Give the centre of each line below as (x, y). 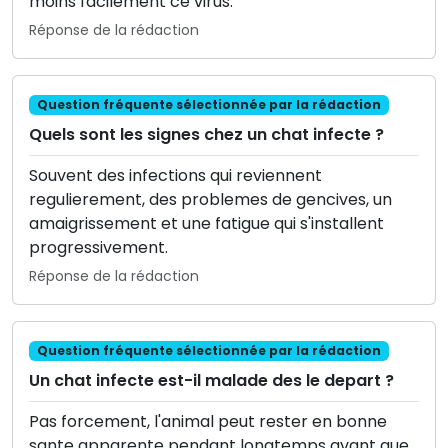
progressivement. (98, 247)
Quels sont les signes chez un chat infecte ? (206, 134)
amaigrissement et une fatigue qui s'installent (206, 223)
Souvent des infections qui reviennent (175, 175)
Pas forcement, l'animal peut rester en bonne (208, 422)
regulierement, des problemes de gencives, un (210, 199)
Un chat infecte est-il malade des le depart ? (211, 381)
